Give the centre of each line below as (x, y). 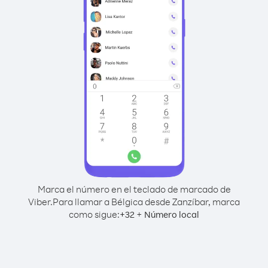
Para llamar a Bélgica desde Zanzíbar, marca (146, 202)
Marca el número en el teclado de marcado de (134, 189)
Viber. (40, 202)
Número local (172, 214)
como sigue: (94, 214)
